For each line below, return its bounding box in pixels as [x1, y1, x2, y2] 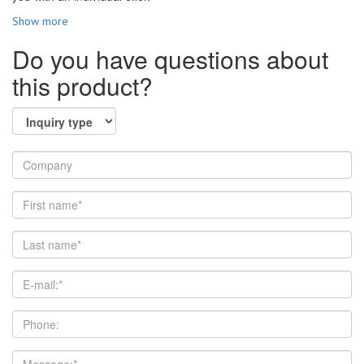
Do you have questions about [12, 41, 328, 77]
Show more [12, 14, 68, 29]
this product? [12, 68, 153, 104]
